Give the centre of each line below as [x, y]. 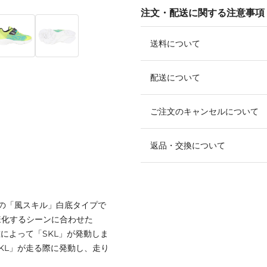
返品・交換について [188, 145]
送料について [175, 43]
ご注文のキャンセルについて [204, 111]
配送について [175, 77]
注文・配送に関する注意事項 [203, 13]
